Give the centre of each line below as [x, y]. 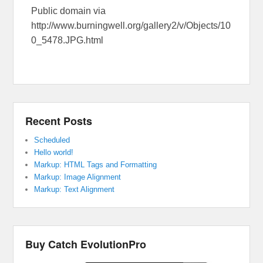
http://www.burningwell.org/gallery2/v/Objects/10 [131, 26]
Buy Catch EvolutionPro [86, 245]
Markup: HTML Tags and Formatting [96, 165]
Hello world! [54, 153]
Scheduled [52, 140]
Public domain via [69, 11]
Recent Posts [59, 121]
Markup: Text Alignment [75, 190]
